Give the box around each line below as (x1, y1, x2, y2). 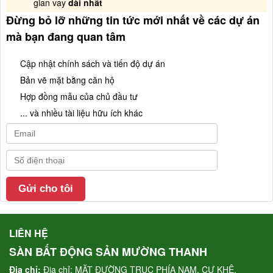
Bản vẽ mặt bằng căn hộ (19, 73, 115, 86)
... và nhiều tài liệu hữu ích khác (19, 106, 143, 119)
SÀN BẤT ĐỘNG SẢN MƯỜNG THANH (9, 243, 207, 260)
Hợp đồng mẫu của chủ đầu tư (19, 90, 138, 102)
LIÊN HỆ (9, 225, 48, 240)
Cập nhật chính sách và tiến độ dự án (19, 57, 165, 69)
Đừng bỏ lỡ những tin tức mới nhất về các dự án (5, 12, 260, 28)
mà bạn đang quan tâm (5, 28, 126, 44)
